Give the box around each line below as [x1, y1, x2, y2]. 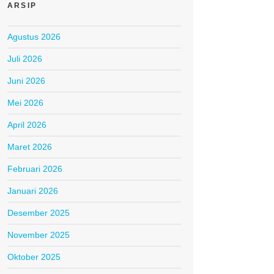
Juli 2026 [7, 54, 42, 64]
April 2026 [7, 120, 46, 130]
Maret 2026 [7, 142, 52, 152]
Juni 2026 [7, 76, 45, 86]
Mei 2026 [7, 98, 43, 108]
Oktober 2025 [7, 252, 61, 262]
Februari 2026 [7, 164, 62, 174]
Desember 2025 [7, 208, 70, 218]
